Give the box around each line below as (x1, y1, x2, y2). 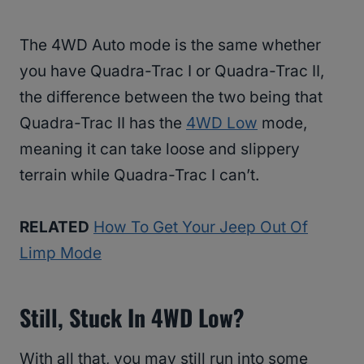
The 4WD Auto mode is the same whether (19, 35, 321, 54)
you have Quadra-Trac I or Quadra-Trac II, (19, 61, 324, 80)
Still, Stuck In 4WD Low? (19, 300, 245, 334)
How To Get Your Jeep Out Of (93, 217, 308, 236)
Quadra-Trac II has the (19, 113, 186, 132)
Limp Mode (19, 243, 102, 262)
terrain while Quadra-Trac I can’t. (19, 165, 259, 184)
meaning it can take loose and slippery (19, 139, 300, 158)
